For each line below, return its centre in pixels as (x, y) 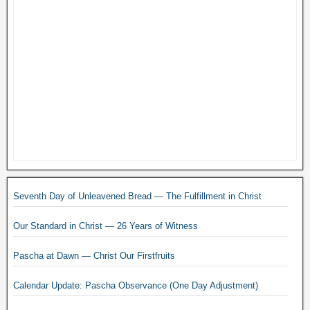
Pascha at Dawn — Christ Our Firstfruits (94, 255)
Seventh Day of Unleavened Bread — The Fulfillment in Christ (137, 196)
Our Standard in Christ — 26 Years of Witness (106, 226)
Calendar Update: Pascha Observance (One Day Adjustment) (136, 285)
